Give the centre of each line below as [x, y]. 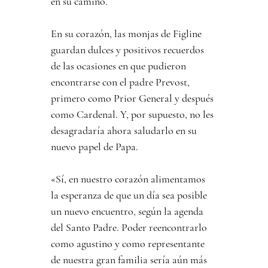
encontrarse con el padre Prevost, [122, 82]
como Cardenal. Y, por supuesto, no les [134, 115]
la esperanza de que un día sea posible [130, 195]
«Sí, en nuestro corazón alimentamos [130, 179]
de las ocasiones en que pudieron [120, 66]
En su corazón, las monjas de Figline [128, 34]
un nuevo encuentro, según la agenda [129, 211]
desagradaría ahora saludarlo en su [125, 131]
